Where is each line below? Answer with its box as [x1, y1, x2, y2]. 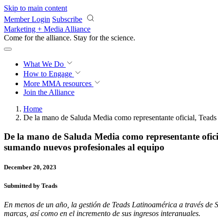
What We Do [23, 60, 66, 68]
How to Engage [23, 70, 74, 78]
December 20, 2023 [4, 163, 56, 171]
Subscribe [52, 15, 82, 23]
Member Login [4, 15, 50, 23]
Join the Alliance [23, 88, 74, 96]
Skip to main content [4, 4, 67, 12]
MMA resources [40, 79, 91, 88]
